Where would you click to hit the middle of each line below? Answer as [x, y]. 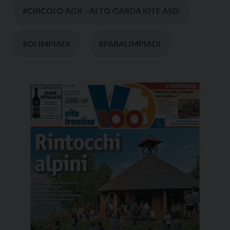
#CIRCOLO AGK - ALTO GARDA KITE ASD [101, 10]
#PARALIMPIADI [130, 43]
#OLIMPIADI [46, 43]
